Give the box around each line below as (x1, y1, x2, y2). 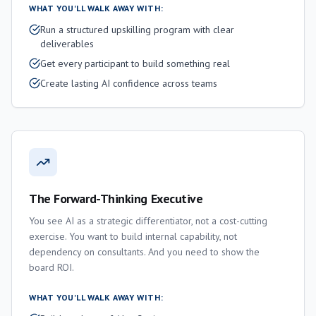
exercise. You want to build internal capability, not (29, 230, 237, 243)
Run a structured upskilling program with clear (40, 23, 234, 36)
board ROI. (29, 261, 74, 274)
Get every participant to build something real (40, 57, 230, 70)
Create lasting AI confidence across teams (40, 77, 217, 90)
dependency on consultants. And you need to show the (29, 245, 260, 258)
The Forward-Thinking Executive (29, 190, 203, 207)
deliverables (40, 37, 94, 50)
